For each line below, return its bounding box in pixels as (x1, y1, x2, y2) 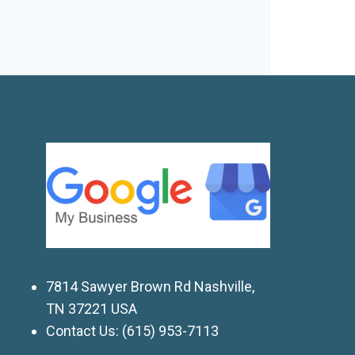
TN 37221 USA (46, 300, 137, 317)
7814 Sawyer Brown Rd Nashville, (46, 277, 254, 295)
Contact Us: (46, 322, 122, 339)
